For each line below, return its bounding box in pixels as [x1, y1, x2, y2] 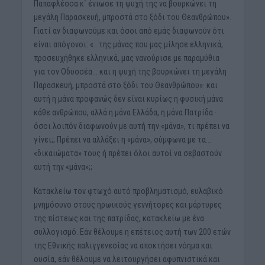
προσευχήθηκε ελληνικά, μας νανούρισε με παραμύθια [33, 53, 219, 63]
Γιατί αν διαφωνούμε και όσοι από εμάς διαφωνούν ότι [33, 25, 224, 35]
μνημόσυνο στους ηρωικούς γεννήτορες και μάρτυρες [33, 199, 222, 209]
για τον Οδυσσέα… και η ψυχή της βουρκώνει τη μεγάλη [33, 66, 227, 76]
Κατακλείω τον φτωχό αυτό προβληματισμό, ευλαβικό [33, 186, 223, 196]
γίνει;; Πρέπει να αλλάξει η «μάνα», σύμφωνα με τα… [33, 134, 211, 144]
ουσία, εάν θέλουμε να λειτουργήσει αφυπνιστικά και [33, 254, 220, 264]
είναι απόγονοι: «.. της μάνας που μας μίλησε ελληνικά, [33, 39, 223, 49]
